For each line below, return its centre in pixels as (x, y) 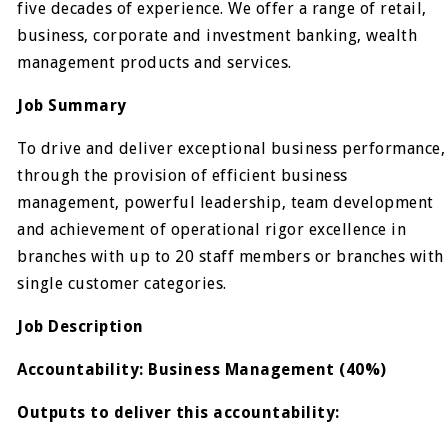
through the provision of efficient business (182, 175)
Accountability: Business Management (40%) (202, 369)
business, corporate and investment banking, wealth (217, 35)
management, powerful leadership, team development (225, 202)
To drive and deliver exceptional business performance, (231, 148)
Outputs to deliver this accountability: (178, 412)
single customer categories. (122, 283)
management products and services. (154, 62)
